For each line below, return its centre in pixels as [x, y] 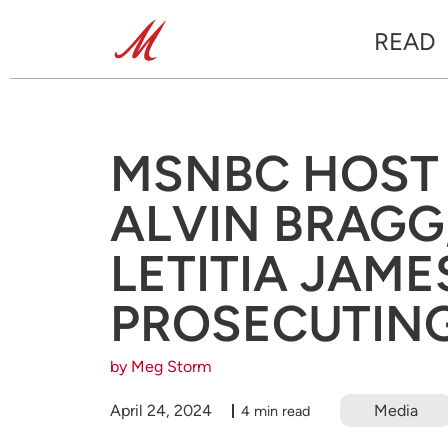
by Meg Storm [161, 366]
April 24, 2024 [161, 410]
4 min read [275, 410]
